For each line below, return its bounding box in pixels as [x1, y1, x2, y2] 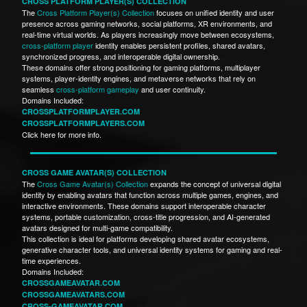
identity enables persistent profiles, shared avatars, [93, 39, 265, 51]
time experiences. [22, 254, 83, 266]
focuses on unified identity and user [154, 6, 274, 18]
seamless [22, 83, 56, 95]
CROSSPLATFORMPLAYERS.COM [22, 117, 145, 128]
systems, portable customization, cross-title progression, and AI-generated [22, 210, 270, 222]
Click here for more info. [22, 128, 101, 140]
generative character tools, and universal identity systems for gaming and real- [22, 243, 282, 255]
